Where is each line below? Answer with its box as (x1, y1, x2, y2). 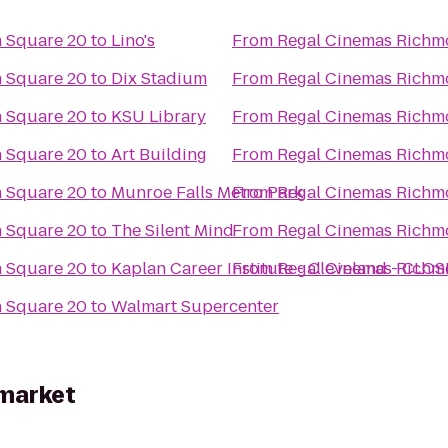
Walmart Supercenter (111, 295, 279, 318)
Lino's (111, 29, 155, 52)
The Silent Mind (111, 219, 234, 242)
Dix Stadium (111, 67, 207, 90)
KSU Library (111, 105, 206, 128)
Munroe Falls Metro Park (111, 181, 303, 204)
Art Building (111, 143, 207, 166)
